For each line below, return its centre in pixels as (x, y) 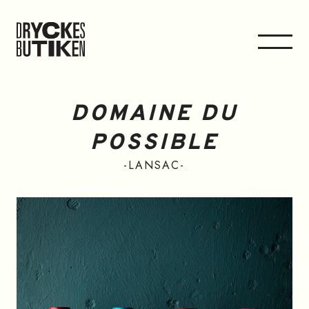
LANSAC (154, 165)
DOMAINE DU (154, 114)
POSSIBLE (154, 143)
